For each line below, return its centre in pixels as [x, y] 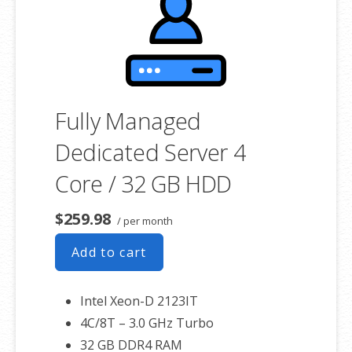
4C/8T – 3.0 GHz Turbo [147, 323]
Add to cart [109, 253]
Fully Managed [128, 121]
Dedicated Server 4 [150, 152]
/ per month [144, 221]
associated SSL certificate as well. [111, 18]
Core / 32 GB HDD [144, 184]
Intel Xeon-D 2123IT [139, 301]
